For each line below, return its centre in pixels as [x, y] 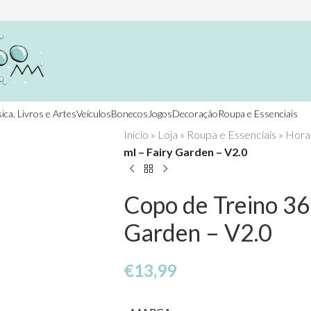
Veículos [94, 113]
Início [136, 134]
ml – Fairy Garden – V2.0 [185, 152]
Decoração [195, 113]
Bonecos [129, 113]
